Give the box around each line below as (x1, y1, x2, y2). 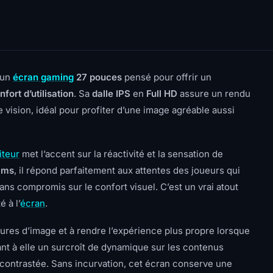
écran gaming (13, 71, 74, 83)
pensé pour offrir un (122, 71, 211, 83)
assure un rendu (177, 88, 250, 99)
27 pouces (74, 71, 122, 83)
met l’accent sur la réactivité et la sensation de (19, 148, 223, 160)
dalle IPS (92, 88, 130, 99)
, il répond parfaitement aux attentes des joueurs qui (14, 165, 240, 176)
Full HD (146, 88, 177, 99)
